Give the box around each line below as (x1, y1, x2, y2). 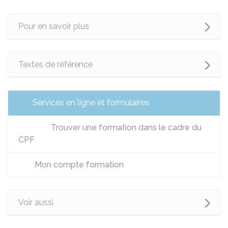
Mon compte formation (33, 160, 124, 169)
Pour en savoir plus (18, 21, 89, 31)
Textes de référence (18, 60, 93, 69)
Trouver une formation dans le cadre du (49, 123, 202, 132)
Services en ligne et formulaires (33, 98, 149, 107)
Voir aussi (18, 197, 53, 207)
